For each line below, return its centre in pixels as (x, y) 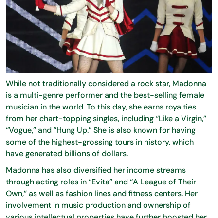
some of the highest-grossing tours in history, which (100, 142)
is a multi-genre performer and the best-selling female (105, 95)
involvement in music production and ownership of (98, 205)
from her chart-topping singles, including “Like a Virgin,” (106, 118)
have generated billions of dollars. (67, 153)
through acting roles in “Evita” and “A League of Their (101, 182)
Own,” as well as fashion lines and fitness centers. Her (102, 193)
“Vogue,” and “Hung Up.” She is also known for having (101, 130)
